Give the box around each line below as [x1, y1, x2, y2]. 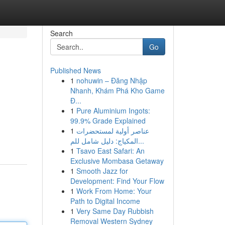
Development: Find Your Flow [70, 176, 164, 186]
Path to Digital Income [70, 196, 140, 206]
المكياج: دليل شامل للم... [138, 136, 144, 146]
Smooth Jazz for [76, 166, 128, 176]
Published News [50, 65, 101, 75]
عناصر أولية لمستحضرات [76, 126, 149, 136]
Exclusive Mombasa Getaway [70, 156, 164, 166]
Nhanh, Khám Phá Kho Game [70, 85, 165, 95]
